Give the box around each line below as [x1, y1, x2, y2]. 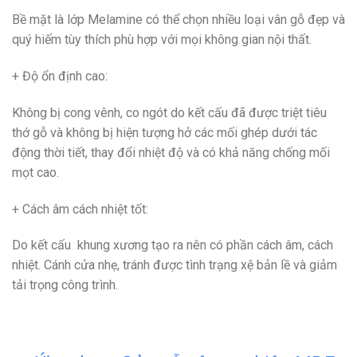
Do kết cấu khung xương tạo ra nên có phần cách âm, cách [12, 237, 333, 253]
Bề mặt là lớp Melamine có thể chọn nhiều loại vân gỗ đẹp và [12, 12, 345, 28]
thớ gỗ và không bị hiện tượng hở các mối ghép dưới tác [12, 124, 317, 140]
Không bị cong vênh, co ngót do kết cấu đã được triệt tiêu [12, 104, 327, 120]
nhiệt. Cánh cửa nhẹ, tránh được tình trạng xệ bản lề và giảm [12, 257, 337, 273]
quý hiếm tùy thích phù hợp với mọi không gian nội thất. [12, 32, 312, 48]
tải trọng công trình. [12, 277, 118, 293]
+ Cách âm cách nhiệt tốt [12, 201, 146, 217]
